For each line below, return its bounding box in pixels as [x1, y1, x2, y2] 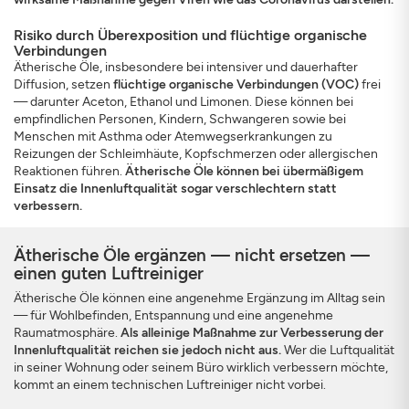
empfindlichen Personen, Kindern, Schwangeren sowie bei [14, 111, 346, 127]
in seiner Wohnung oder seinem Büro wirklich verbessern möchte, [14, 360, 388, 375]
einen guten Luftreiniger [14, 263, 204, 284]
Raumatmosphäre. [14, 325, 121, 341]
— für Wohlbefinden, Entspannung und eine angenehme [14, 308, 333, 323]
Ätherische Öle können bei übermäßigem [125, 163, 363, 179]
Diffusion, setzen [14, 77, 113, 92]
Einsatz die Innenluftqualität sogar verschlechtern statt [14, 181, 337, 196]
